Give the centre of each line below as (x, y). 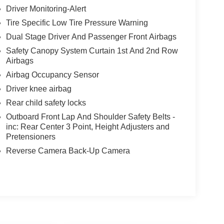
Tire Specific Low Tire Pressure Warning (77, 22)
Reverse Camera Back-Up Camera (68, 150)
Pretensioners (30, 136)
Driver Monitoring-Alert (46, 8)
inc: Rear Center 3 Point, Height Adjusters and (87, 126)
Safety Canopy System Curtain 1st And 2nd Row (92, 50)
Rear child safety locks (46, 102)
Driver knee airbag (38, 88)
